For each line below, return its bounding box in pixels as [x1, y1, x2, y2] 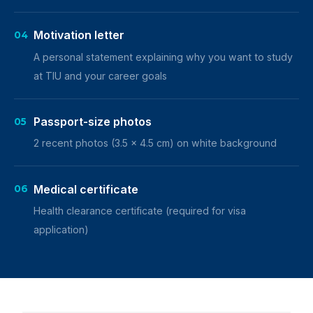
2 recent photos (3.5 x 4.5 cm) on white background [34, 137, 277, 150]
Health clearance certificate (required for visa [34, 204, 246, 217]
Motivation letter [34, 28, 124, 43]
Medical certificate [34, 182, 138, 196]
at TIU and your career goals [34, 69, 167, 82]
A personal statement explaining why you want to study [34, 50, 293, 63]
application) [34, 223, 89, 235]
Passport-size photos [34, 115, 152, 129]
